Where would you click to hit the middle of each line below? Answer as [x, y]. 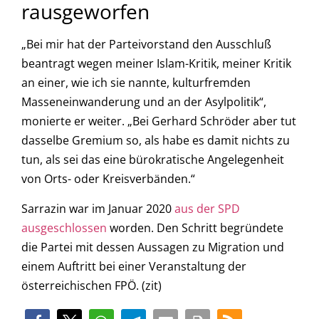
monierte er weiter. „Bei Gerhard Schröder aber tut [159, 121]
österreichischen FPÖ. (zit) [91, 285]
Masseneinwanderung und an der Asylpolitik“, [144, 102]
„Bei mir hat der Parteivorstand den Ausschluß [146, 45]
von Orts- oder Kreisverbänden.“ [108, 179]
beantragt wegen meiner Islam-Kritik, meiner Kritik [156, 64]
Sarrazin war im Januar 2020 [98, 208]
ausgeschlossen [64, 228]
